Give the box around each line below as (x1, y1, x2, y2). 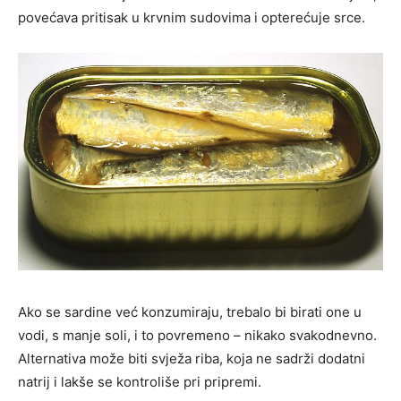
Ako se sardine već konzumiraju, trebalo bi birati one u (18, 303, 362, 321)
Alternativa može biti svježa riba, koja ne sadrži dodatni (18, 350, 365, 368)
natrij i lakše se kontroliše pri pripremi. (18, 373, 261, 391)
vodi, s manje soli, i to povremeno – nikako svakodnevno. (18, 327, 377, 345)
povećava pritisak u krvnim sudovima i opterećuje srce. (18, 8, 365, 26)
